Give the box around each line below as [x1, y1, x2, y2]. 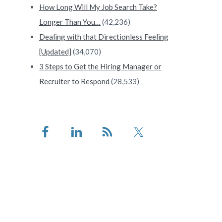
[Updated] [39, 47, 71, 56]
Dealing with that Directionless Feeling [39, 32, 168, 42]
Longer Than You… [39, 17, 101, 27]
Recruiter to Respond [39, 77, 110, 86]
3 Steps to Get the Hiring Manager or [39, 62, 162, 71]
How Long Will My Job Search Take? [39, 2, 157, 12]
